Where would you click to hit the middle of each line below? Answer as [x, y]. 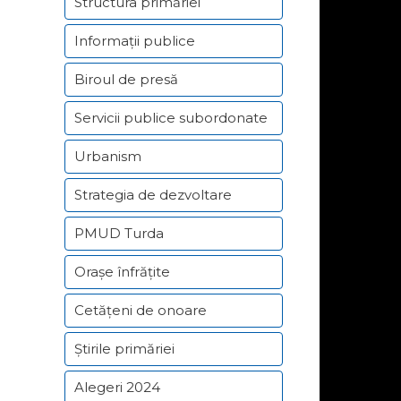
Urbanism [108, 156]
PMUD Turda [119, 233]
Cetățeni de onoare [141, 310]
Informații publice [135, 41]
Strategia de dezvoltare [153, 195]
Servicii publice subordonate [171, 118]
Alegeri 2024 [117, 387]
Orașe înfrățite [122, 272]
